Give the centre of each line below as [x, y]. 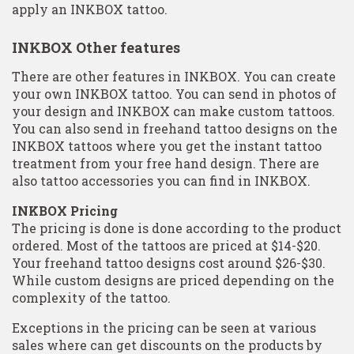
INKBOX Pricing [65, 210]
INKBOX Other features [96, 47]
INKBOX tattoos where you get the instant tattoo [167, 145]
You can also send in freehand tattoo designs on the [175, 128]
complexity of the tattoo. [91, 297]
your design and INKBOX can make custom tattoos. [173, 111]
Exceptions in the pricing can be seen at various [164, 327]
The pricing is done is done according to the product [177, 228]
